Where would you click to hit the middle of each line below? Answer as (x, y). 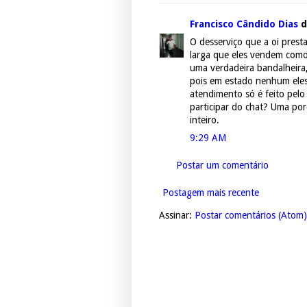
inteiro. (205, 120)
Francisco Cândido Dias (244, 24)
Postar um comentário (222, 165)
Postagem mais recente (211, 193)
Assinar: (177, 216)
